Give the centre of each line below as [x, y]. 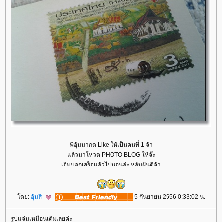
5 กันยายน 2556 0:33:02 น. [169, 197]
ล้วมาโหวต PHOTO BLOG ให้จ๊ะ [111, 155]
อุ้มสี [37, 197]
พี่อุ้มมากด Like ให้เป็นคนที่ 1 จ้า [111, 145]
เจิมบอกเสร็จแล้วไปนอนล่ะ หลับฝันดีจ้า [111, 165]
